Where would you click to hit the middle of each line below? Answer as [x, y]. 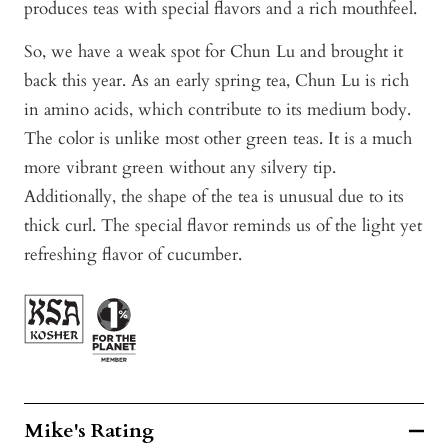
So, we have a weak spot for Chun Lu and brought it [213, 51]
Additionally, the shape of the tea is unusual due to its [214, 196]
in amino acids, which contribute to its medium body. [217, 109]
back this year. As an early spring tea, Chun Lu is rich [216, 80]
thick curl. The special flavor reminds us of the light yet [223, 225]
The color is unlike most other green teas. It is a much [218, 138]
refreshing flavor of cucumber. [133, 254]
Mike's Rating [89, 430]
